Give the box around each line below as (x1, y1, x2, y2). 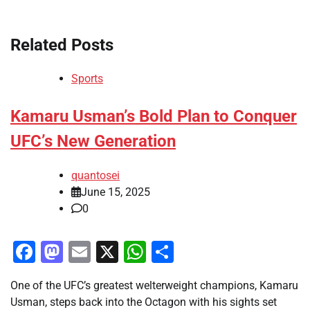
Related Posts (10, 35, 113, 55)
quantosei (71, 169, 120, 183)
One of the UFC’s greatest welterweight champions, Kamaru (10, 279, 298, 293)
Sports (71, 72, 103, 86)
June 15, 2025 (81, 185, 150, 199)
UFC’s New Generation (10, 131, 176, 152)
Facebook (35, 239, 131, 266)
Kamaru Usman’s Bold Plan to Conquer (10, 107, 297, 127)
